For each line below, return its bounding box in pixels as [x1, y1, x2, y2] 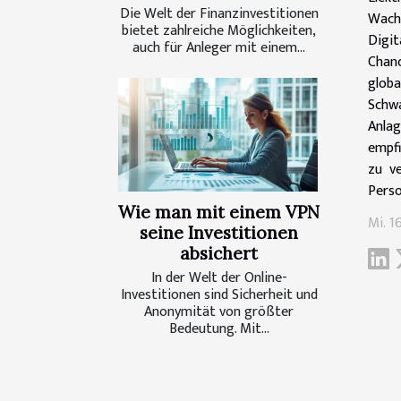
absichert [180, 243, 258, 265]
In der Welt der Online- [150, 266, 287, 291]
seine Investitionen [140, 222, 298, 244]
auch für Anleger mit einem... [132, 35, 305, 60]
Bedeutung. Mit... [168, 317, 269, 342]
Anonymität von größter [144, 300, 294, 325]
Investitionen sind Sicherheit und [120, 283, 318, 308]
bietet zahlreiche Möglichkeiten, [122, 18, 316, 43]
